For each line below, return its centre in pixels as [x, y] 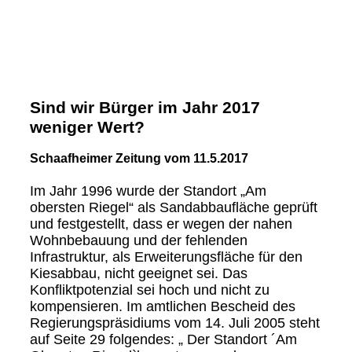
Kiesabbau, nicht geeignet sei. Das [138, 274]
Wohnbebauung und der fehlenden [138, 241]
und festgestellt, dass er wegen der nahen [161, 224]
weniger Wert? [87, 128]
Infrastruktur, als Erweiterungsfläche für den [166, 257]
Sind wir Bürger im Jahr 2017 [145, 108]
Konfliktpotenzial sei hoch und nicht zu [149, 290]
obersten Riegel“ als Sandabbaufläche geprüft [173, 208]
